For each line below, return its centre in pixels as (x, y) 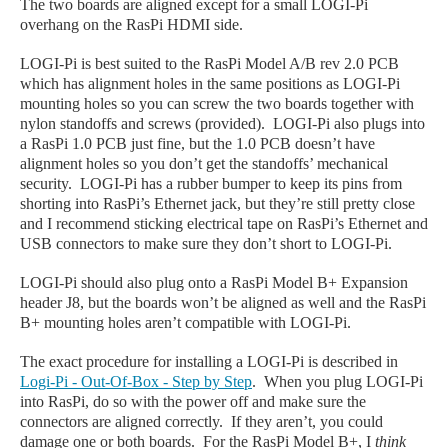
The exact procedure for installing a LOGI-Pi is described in (209, 361)
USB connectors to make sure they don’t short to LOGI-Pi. (206, 243)
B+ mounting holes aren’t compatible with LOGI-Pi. (185, 322)
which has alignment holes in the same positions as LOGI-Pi (210, 83)
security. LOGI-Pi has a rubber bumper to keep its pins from (211, 183)
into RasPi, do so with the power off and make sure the (193, 401)
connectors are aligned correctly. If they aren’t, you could (201, 421)
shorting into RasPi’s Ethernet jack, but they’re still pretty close (217, 203)
